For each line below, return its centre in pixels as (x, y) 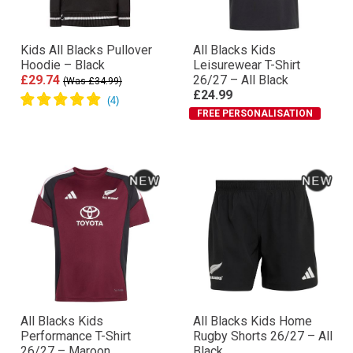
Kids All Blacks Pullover (86, 74)
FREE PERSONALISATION (255, 137)
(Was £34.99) (93, 105)
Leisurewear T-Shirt (247, 89)
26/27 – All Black (241, 104)
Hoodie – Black (63, 89)
